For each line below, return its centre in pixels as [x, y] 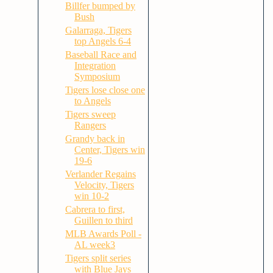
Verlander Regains [100, 174]
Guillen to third [103, 220]
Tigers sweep [90, 114]
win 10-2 [91, 196]
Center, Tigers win [109, 150]
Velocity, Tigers [104, 185]
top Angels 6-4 [102, 41]
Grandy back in [95, 139]
